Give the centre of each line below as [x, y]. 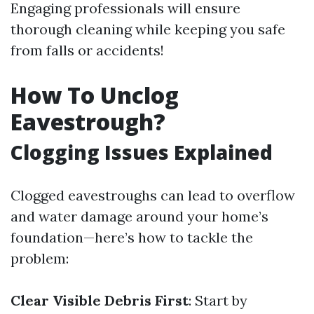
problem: [40, 258]
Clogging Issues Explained [142, 152]
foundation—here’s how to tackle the [132, 237]
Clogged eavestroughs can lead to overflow [153, 195]
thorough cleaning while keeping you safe [148, 29]
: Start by [218, 300]
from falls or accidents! [87, 50]
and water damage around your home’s [139, 216]
